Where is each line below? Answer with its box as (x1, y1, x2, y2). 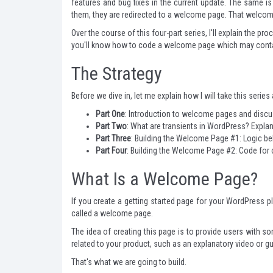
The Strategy (71, 63, 162, 84)
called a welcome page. (71, 208, 155, 218)
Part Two (96, 121, 127, 131)
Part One (96, 109, 125, 119)
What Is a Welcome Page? (71, 168, 258, 190)
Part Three (96, 133, 131, 143)
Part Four (96, 146, 127, 155)
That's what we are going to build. (71, 257, 188, 267)
